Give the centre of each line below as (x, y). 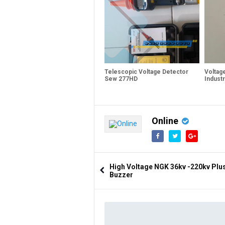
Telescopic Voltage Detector (146, 72)
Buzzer (121, 175)
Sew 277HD (121, 79)
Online (165, 121)
